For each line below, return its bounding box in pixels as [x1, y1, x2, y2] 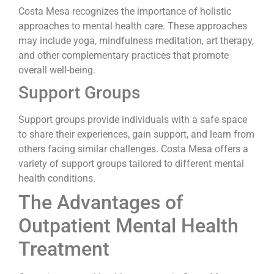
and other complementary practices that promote [18, 49, 229, 61]
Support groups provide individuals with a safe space [18, 113, 247, 125]
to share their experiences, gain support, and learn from [18, 128, 254, 140]
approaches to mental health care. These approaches [18, 20, 247, 32]
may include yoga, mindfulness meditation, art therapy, [18, 34, 254, 46]
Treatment [18, 237, 109, 261]
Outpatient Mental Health [18, 213, 239, 237]
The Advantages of [18, 190, 183, 214]
